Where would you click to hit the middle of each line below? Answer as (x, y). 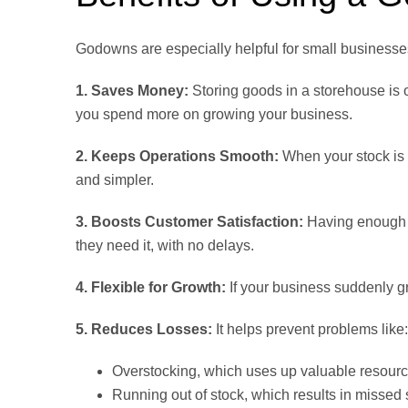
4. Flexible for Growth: (153, 288)
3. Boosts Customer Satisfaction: (191, 222)
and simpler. (115, 180)
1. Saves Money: (134, 91)
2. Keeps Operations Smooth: (179, 157)
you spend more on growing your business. (214, 115)
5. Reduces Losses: (146, 330)
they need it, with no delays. (165, 246)
